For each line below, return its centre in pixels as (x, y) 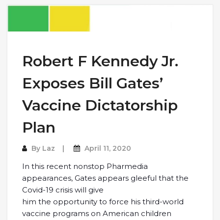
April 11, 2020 (108, 148)
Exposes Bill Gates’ (93, 83)
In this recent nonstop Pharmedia (85, 166)
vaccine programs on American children (97, 213)
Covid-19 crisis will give (63, 190)
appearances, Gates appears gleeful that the (105, 178)
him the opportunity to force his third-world (103, 201)
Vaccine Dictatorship (100, 105)
